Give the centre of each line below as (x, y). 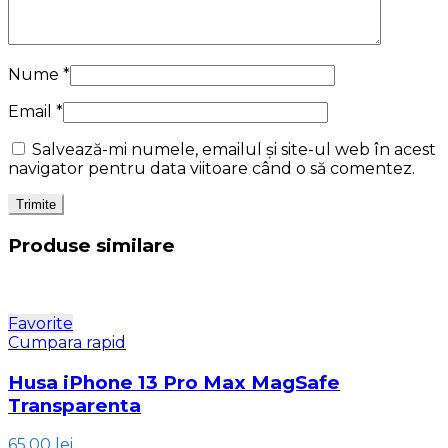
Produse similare (91, 246)
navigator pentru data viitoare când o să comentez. (211, 169)
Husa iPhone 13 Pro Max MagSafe (174, 382)
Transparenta (74, 405)
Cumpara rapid (67, 342)
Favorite (40, 323)
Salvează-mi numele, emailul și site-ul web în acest (234, 150)
